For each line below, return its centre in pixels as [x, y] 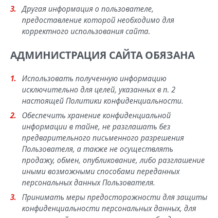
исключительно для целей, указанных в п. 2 [98, 90]
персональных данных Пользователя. [88, 183]
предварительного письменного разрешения [103, 138]
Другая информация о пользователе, [88, 9]
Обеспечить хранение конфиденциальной [96, 116]
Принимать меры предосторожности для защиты [114, 197]
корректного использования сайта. [86, 31]
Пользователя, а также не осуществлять [97, 149]
